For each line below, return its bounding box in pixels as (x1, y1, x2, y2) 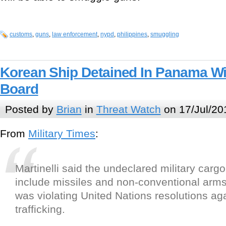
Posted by (5, 103, 56, 115)
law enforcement (52, 31, 97, 38)
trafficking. (15, 203, 65, 215)
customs (10, 31, 32, 38)
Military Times (28, 128, 95, 140)
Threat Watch (96, 103, 161, 115)
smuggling (150, 31, 179, 38)
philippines (117, 31, 147, 38)
